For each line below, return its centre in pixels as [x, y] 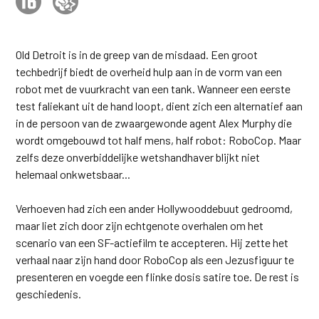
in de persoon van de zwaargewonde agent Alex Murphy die [154, 123]
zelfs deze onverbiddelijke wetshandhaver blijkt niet [138, 157]
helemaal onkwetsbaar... [73, 174]
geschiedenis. [49, 294]
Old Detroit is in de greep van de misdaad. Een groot [137, 54]
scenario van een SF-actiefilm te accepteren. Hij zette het [152, 242]
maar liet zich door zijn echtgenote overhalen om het [140, 225]
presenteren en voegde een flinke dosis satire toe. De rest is [158, 277]
